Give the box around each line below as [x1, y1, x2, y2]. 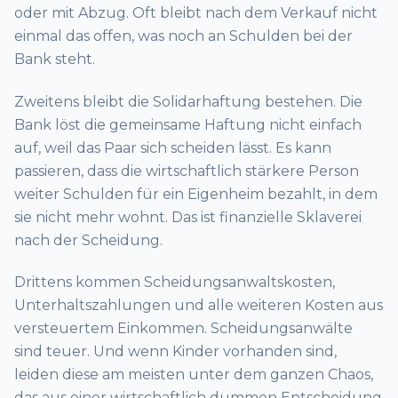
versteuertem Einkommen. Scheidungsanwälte [14, 320, 353, 338]
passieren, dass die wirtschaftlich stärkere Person [14, 162, 359, 179]
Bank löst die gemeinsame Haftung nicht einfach [14, 115, 362, 133]
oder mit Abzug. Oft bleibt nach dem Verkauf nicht [14, 4, 378, 22]
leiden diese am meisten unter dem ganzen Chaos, [14, 366, 373, 384]
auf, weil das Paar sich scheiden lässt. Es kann [14, 139, 331, 156]
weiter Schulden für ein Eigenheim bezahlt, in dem [14, 185, 378, 203]
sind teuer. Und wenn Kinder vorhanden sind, [14, 343, 337, 361]
